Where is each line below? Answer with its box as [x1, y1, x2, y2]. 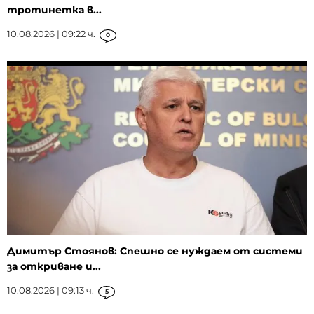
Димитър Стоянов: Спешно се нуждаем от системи [7, 245, 303, 258]
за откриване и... [7, 260, 101, 273]
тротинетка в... [7, 4, 102, 17]
